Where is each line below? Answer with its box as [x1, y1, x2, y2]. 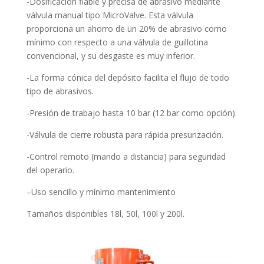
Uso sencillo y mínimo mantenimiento [31, 186, 176, 197]
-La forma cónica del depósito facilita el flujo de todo [26, 72, 229, 83]
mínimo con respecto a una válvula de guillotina [26, 37, 208, 48]
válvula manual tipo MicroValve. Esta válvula [26, 9, 193, 21]
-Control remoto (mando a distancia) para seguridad [26, 151, 226, 162]
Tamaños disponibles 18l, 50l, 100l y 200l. [26, 208, 184, 219]
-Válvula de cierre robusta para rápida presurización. [26, 129, 223, 140]
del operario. [26, 164, 74, 176]
